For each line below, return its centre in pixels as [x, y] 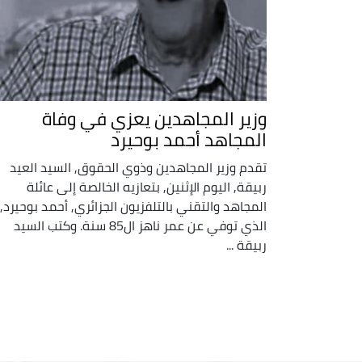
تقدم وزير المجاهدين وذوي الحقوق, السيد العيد [138, 167]
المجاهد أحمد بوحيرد [189, 139]
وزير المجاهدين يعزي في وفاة [154, 118]
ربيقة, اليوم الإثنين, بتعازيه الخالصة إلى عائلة [147, 186]
